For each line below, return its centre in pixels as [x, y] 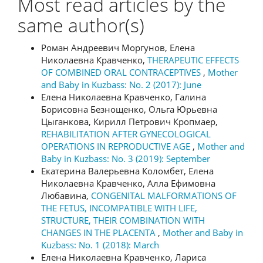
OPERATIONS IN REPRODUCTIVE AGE [117, 146]
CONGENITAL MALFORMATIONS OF [164, 195]
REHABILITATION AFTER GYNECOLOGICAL [126, 134]
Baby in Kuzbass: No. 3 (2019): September [126, 158]
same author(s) [81, 25]
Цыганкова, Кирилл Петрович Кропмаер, [129, 121]
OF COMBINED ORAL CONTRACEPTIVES [122, 72]
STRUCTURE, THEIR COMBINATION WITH [123, 220]
